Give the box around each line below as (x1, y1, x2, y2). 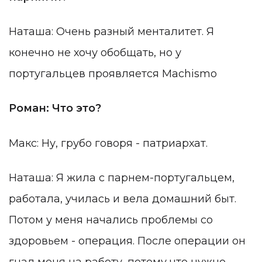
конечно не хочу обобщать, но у (9, 46, 181, 60)
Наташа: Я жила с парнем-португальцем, (9, 171, 235, 185)
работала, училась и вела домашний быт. (9, 192, 236, 206)
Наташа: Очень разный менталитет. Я (9, 25, 214, 39)
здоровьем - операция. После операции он (9, 235, 246, 248)
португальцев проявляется (9, 67, 162, 81)
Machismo (162, 67, 217, 81)
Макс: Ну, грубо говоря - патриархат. (9, 136, 208, 150)
